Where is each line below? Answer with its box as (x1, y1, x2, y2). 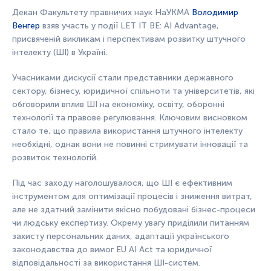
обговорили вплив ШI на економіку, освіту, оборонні (12, 99, 224, 110)
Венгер (12, 21, 40, 31)
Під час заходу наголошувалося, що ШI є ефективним (12, 178, 232, 189)
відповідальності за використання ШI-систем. (12, 258, 200, 269)
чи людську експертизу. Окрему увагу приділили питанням (12, 218, 249, 229)
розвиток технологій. (12, 152, 98, 163)
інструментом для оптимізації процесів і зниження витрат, (12, 191, 252, 202)
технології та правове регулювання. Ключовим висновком (12, 113, 247, 123)
